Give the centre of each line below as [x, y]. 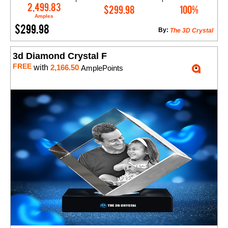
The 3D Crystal [192, 31]
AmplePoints [101, 68]
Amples [44, 16]
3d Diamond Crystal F [60, 56]
